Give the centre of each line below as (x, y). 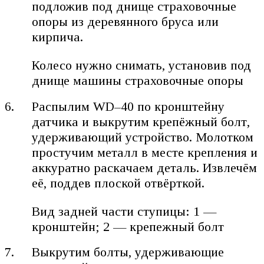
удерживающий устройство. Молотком (143, 137)
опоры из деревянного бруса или (126, 21)
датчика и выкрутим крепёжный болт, (141, 121)
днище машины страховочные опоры (138, 80)
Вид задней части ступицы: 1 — (124, 211)
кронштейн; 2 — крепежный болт (128, 226)
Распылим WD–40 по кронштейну (128, 106)
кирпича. (58, 37)
